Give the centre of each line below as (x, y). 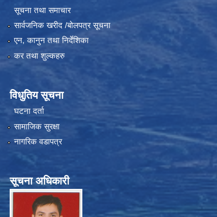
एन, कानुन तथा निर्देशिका (51, 41)
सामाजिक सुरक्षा (37, 126)
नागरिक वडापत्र (38, 142)
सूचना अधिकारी (39, 181)
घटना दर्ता (29, 111)
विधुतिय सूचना (37, 95)
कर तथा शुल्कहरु (39, 56)
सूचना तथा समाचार (42, 10)
